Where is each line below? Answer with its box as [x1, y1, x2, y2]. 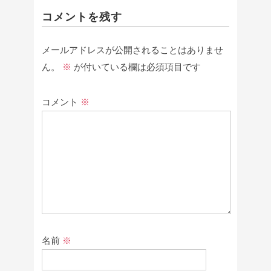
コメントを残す [42, 10, 122, 23]
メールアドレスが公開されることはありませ [42, 44, 224, 55]
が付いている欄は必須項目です [71, 61, 201, 72]
